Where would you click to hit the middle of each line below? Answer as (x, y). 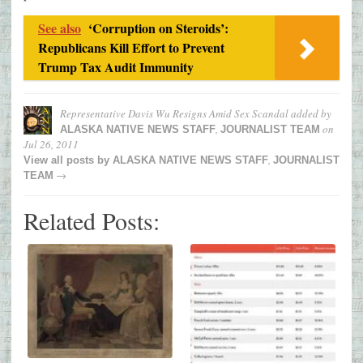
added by (310, 114)
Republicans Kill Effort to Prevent (131, 48)
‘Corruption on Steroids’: (158, 28)
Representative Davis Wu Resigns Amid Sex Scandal (174, 114)
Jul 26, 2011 (51, 145)
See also (60, 28)
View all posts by (68, 160)
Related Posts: (92, 221)
